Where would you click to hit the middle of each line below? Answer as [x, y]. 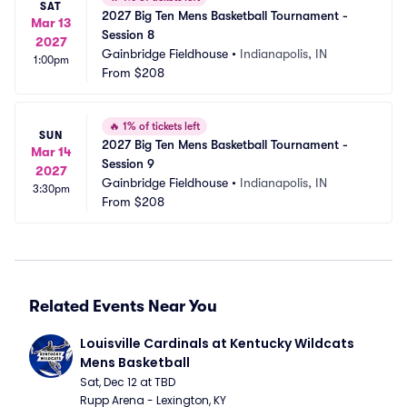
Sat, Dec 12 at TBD [128, 382]
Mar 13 [51, 23]
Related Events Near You [123, 306]
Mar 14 [51, 152]
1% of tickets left [160, 126]
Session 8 [128, 35]
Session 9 [128, 164]
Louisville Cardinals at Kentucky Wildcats [217, 343]
